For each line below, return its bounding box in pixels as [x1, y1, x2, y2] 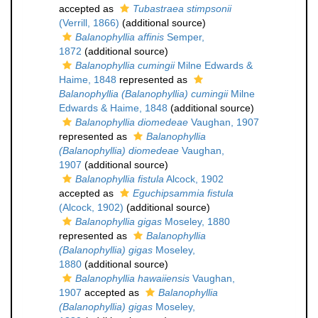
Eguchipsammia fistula [133, 187, 234, 199]
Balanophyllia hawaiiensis [75, 273, 190, 284]
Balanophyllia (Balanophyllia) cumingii [59, 88, 228, 99]
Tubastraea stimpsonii [133, 3, 231, 14]
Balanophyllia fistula [75, 173, 164, 185]
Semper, [164, 31, 204, 43]
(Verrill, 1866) [59, 17, 119, 28]
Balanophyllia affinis [75, 31, 164, 43]
